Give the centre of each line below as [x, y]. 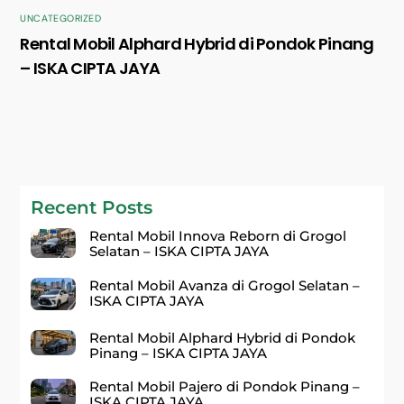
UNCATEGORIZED [61, 19]
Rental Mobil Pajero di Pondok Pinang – [225, 386]
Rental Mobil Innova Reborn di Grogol [218, 236]
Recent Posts [92, 208]
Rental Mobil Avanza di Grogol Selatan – [225, 286]
